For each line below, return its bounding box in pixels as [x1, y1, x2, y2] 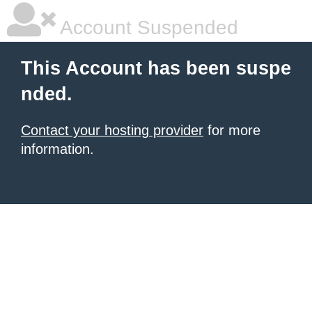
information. [21, 141, 94, 157]
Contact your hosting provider [21, 123, 203, 138]
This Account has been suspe [21, 58, 291, 79]
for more [203, 123, 260, 138]
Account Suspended [56, 17, 238, 38]
